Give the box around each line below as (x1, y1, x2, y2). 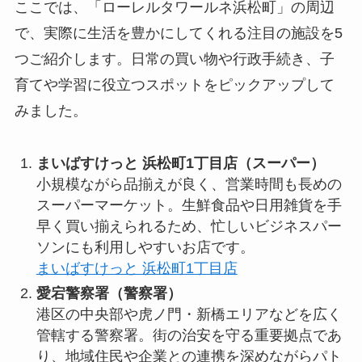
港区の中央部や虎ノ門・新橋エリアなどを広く (36, 305, 342, 322)
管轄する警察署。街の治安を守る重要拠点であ (36, 326, 342, 343)
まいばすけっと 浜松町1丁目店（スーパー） (36, 155, 325, 172)
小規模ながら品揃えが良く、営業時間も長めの (36, 176, 342, 193)
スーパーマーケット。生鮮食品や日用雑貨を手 (36, 197, 342, 214)
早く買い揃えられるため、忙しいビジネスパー (36, 218, 342, 235)
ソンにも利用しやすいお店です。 (36, 239, 255, 256)
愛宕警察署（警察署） (36, 284, 182, 301)
